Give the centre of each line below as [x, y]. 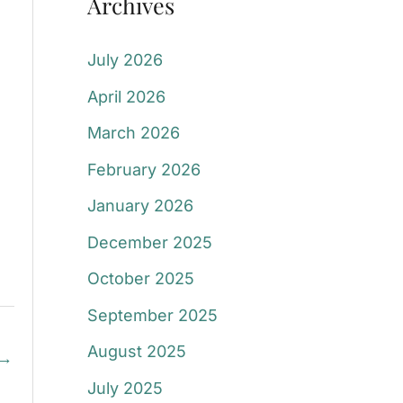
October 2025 [140, 279]
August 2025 [136, 352]
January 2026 [140, 206]
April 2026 [126, 96]
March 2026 [133, 133]
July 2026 [125, 60]
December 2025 [149, 242]
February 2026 [143, 169]
